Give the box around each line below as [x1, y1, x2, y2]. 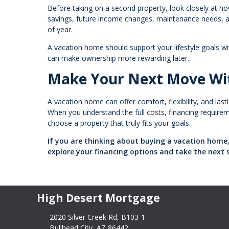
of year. [48, 24, 73, 34]
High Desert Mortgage [37, 190, 160, 205]
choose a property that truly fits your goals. [48, 118, 191, 128]
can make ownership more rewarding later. [48, 53, 189, 63]
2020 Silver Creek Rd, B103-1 [49, 212, 145, 222]
